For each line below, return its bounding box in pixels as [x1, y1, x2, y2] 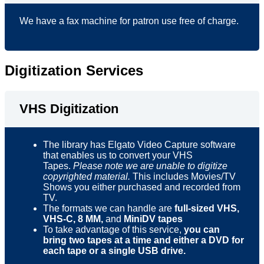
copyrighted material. [43, 171, 130, 182]
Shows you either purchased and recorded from [43, 182, 240, 193]
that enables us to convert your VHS [43, 150, 193, 161]
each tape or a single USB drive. [43, 246, 186, 256]
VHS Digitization [19, 101, 118, 117]
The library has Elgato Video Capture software [43, 140, 236, 150]
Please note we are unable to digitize [73, 161, 227, 171]
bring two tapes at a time [43, 235, 151, 246]
